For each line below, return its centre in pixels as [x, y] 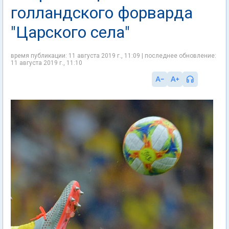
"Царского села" [70, 32]
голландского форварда [102, 13]
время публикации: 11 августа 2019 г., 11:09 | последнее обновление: [113, 56]
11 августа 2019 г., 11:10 [47, 63]
